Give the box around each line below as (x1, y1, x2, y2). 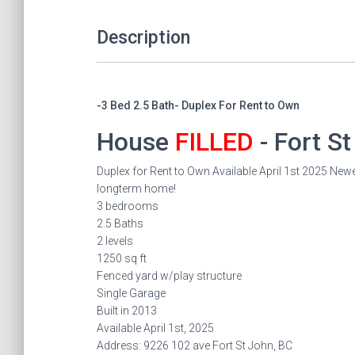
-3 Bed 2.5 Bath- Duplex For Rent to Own (97, 98, 300, 112)
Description (97, 27, 190, 49)
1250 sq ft (97, 251, 147, 265)
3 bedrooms (97, 199, 158, 212)
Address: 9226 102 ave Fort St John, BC (97, 338, 292, 352)
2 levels (97, 234, 133, 247)
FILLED (175, 126, 254, 157)
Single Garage (97, 286, 166, 300)
